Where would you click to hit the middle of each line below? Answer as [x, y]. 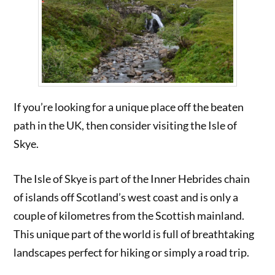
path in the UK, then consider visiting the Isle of [126, 126]
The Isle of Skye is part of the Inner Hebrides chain [132, 178]
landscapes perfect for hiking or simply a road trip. [132, 252]
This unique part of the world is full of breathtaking [134, 234]
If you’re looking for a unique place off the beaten [129, 107]
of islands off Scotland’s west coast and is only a [126, 197]
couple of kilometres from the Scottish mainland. [129, 215]
